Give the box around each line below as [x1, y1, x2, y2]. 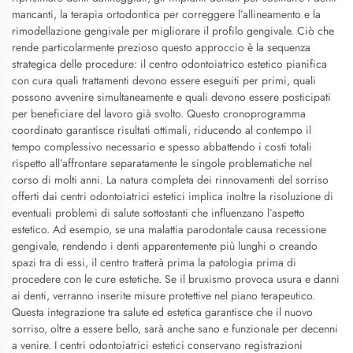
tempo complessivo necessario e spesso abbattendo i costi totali [12, 139, 312, 154]
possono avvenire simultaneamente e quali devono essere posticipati [12, 89, 331, 105]
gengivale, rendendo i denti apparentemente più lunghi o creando [12, 238, 318, 254]
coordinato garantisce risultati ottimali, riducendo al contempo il [12, 122, 311, 138]
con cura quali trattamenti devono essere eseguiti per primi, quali [12, 72, 316, 88]
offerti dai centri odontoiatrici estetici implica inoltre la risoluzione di [12, 188, 333, 204]
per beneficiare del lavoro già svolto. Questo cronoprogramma [12, 106, 306, 121]
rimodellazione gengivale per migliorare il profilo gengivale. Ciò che [12, 23, 334, 39]
